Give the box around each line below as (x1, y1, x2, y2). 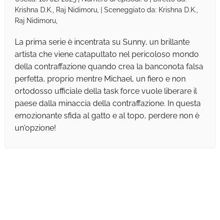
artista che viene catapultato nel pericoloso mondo (14, 50, 199, 59)
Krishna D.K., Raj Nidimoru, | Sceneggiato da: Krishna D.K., (14, 6, 198, 14)
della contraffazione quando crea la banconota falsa (14, 62, 203, 72)
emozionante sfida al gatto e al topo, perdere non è (14, 111, 199, 121)
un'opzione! (14, 123, 56, 133)
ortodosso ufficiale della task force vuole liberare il (14, 86, 197, 96)
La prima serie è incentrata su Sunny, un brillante (14, 37, 190, 47)
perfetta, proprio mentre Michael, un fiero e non (14, 74, 186, 84)
